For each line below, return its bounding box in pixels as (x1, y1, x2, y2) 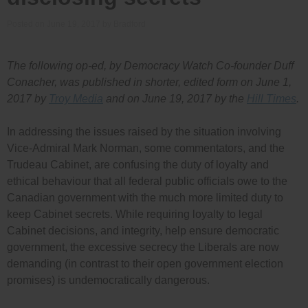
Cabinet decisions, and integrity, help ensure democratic (7, 225, 279, 237)
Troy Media (49, 93, 103, 105)
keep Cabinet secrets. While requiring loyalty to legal (7, 208, 263, 221)
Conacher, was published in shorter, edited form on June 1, (7, 76, 291, 89)
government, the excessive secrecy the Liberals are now (7, 241, 279, 254)
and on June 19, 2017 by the (103, 93, 247, 105)
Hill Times (247, 93, 296, 105)
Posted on (7, 19, 47, 30)
